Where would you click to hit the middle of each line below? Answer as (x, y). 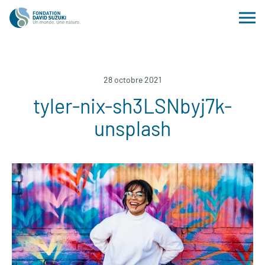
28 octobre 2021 (132, 80)
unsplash (132, 128)
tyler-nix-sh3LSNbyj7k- (132, 106)
